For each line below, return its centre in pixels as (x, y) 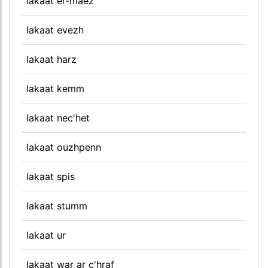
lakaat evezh (55, 30)
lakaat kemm (55, 88)
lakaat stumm (57, 205)
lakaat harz (51, 59)
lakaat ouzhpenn (64, 147)
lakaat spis (51, 176)
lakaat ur (46, 235)
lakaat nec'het (58, 118)
